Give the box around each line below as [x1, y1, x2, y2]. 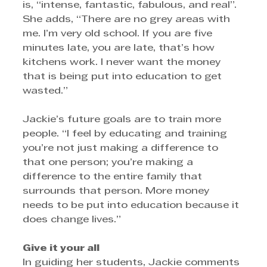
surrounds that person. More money [23, 187, 212, 195]
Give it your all [23, 244, 100, 253]
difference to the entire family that [23, 172, 205, 181]
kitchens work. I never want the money [23, 58, 223, 67]
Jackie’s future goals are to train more [23, 115, 224, 124]
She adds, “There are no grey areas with [23, 15, 233, 24]
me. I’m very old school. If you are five [23, 29, 215, 38]
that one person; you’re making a [23, 158, 196, 167]
